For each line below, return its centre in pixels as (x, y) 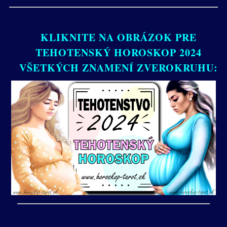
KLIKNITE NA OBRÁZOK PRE (119, 37)
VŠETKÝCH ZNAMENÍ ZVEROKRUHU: (119, 67)
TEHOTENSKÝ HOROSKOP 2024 (119, 52)
